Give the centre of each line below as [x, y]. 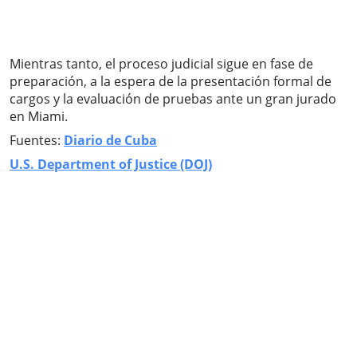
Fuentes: [37, 141]
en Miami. [39, 117]
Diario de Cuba [110, 141]
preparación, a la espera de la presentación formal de [171, 82]
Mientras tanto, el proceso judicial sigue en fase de [161, 64]
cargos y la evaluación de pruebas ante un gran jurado [173, 99]
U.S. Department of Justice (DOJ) [111, 165]
